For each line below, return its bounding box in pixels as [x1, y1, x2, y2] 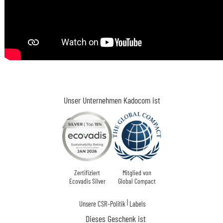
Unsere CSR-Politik [79, 199, 125, 208]
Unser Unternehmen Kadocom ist [64, 95, 161, 106]
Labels [129, 199, 145, 208]
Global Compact [118, 177, 156, 186]
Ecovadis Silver [69, 177, 106, 186]
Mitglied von [122, 168, 152, 177]
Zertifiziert [74, 168, 101, 177]
